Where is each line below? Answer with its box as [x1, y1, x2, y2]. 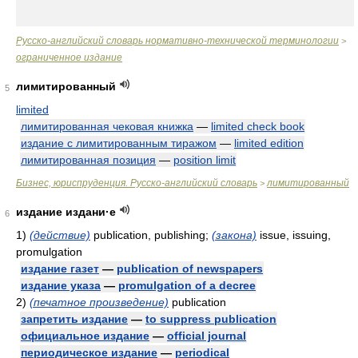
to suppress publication [145, 312, 276, 325]
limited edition [234, 137, 304, 149]
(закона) [212, 229, 257, 241]
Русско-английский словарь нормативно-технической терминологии [16, 35, 339, 46]
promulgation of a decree [118, 279, 256, 292]
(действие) [30, 229, 90, 241]
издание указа [21, 279, 101, 292]
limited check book [211, 120, 304, 133]
